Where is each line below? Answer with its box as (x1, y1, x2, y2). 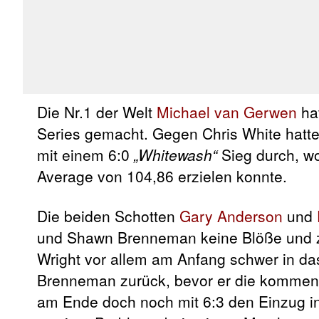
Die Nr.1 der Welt (37, 100, 157, 122)
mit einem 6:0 (37, 143, 134, 165)
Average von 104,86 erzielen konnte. (37, 164, 287, 187)
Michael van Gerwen (157, 100, 297, 122)
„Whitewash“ (134, 143, 217, 165)
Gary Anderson (179, 204, 283, 226)
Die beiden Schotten (37, 204, 179, 226)
